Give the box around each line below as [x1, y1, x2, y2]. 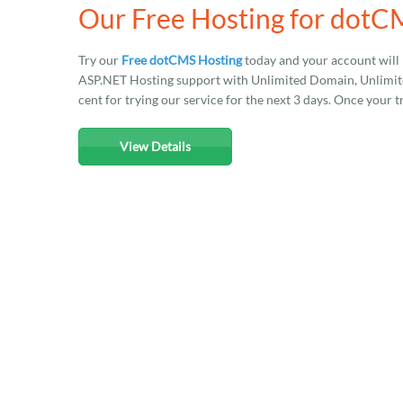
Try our [78, 52, 121, 67]
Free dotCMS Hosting [121, 52, 242, 67]
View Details [120, 139, 191, 154]
